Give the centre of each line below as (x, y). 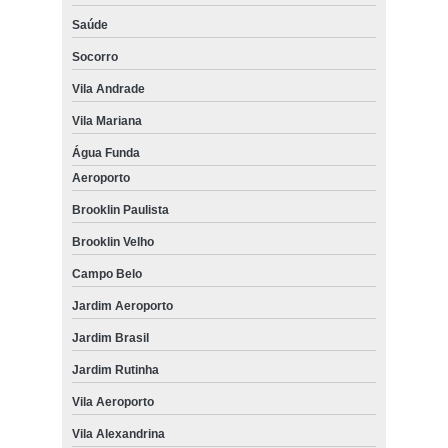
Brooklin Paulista (120, 209)
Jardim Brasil (110, 337)
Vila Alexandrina (118, 433)
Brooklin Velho (112, 241)
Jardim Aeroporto (122, 305)
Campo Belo (106, 273)
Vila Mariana (106, 120)
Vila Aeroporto (112, 401)
